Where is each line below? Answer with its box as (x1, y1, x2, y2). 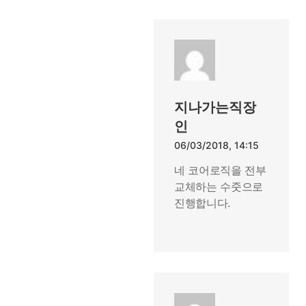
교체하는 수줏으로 (174, 180, 264, 193)
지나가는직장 (174, 99, 256, 115)
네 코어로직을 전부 (174, 163, 266, 177)
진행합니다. (174, 196, 232, 210)
